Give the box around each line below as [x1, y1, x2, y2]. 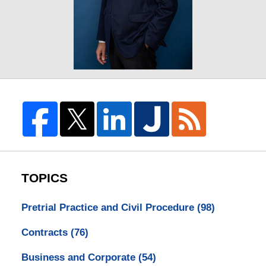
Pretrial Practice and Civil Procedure [21, 202, 197, 214]
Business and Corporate [21, 252, 138, 264]
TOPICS [21, 171, 68, 186]
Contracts [21, 227, 71, 239]
